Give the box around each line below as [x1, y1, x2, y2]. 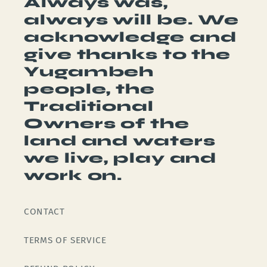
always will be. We [24, 11, 240, 29]
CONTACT [24, 206, 65, 217]
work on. [24, 166, 123, 184]
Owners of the [24, 114, 190, 132]
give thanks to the [24, 45, 231, 63]
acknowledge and [24, 28, 237, 46]
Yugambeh [24, 63, 154, 80]
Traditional [24, 97, 154, 115]
